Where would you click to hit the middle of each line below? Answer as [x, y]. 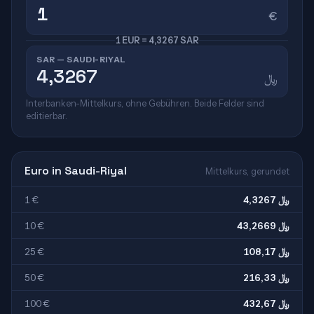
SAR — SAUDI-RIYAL [81, 60]
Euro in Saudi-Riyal [76, 171]
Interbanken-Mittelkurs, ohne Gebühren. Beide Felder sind [145, 103]
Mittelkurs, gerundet [247, 171]
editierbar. [47, 116]
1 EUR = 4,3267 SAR [157, 40]
